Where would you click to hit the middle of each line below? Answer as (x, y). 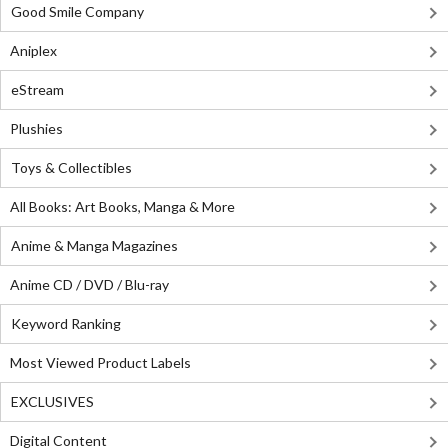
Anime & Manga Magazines (94, 246)
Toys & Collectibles (71, 168)
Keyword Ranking (66, 324)
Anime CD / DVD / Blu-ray (89, 285)
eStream (37, 90)
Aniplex (33, 51)
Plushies (36, 129)
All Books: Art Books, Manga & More (122, 207)
